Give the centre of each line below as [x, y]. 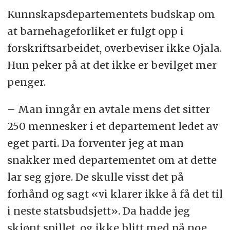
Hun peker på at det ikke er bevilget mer [112, 65]
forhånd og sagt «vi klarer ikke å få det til [115, 194]
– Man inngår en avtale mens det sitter [108, 109]
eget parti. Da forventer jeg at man [95, 143]
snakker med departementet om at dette [112, 160]
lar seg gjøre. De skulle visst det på [95, 177]
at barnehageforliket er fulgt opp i [95, 31]
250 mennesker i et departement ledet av [112, 126]
